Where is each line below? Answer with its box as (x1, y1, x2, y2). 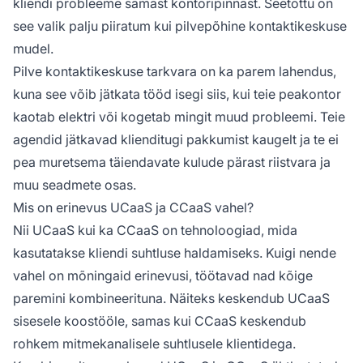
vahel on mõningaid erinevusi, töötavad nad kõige (13, 267, 313, 284)
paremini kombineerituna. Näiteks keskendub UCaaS (13, 289, 330, 306)
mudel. (13, 40, 53, 57)
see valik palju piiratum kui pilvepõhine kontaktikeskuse (13, 17, 347, 34)
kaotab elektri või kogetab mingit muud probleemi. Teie (13, 108, 345, 125)
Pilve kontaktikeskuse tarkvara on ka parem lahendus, (13, 62, 336, 79)
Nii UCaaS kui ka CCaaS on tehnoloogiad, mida (13, 221, 297, 238)
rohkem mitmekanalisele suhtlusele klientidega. (13, 335, 296, 352)
